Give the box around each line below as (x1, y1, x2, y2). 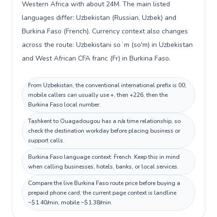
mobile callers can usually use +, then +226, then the (28, 91, 168, 99)
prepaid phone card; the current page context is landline (28, 189, 176, 197)
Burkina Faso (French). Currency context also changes (22, 27, 188, 36)
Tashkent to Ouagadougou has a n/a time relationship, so (28, 117, 181, 125)
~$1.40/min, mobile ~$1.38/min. (28, 199, 112, 206)
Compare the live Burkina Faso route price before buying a (28, 179, 180, 187)
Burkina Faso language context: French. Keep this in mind (28, 153, 180, 161)
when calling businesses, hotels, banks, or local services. (28, 163, 179, 170)
